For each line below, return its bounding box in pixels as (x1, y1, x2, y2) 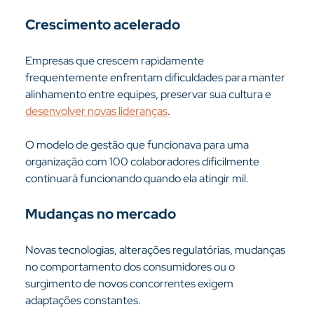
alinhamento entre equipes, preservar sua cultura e (25, 87, 273, 102)
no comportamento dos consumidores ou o (25, 259, 237, 274)
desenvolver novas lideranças (25, 104, 168, 118)
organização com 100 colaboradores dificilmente (25, 154, 261, 169)
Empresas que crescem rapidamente (25, 53, 206, 68)
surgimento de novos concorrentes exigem (25, 276, 235, 291)
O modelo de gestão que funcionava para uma (25, 137, 251, 152)
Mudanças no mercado (25, 205, 176, 223)
